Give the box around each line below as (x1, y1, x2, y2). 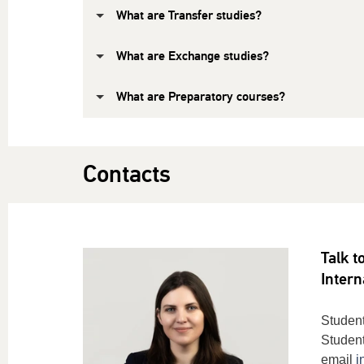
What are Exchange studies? (116, 48, 269, 65)
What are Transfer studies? (116, 7, 262, 24)
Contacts (83, 159, 171, 190)
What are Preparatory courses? (116, 89, 285, 106)
